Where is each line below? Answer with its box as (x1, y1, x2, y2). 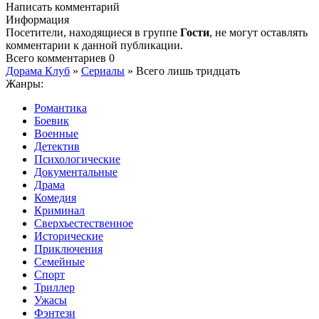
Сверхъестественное (34, 217, 133, 230)
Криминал (34, 204, 85, 217)
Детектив (34, 140, 80, 153)
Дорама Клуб (6, 65, 70, 78)
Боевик (34, 115, 69, 127)
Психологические (34, 153, 120, 166)
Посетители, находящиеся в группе (6, 26, 180, 39)
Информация (6, 14, 69, 26)
